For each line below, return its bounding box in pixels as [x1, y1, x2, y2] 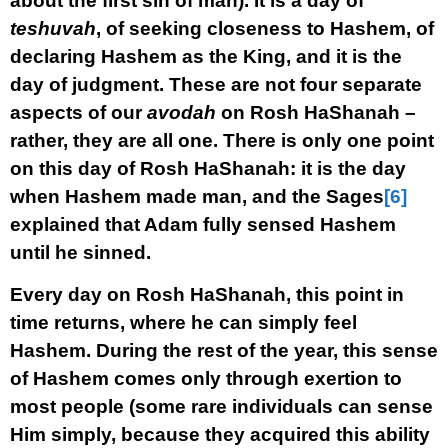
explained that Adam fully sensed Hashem [10, 214, 396, 235]
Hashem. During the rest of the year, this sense [10, 340, 438, 361]
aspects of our [10, 102, 147, 123]
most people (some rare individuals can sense [10, 396, 433, 417]
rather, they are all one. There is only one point [10, 130, 434, 151]
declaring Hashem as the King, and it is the [10, 46, 402, 67]
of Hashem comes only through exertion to [10, 368, 402, 389]
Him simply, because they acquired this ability [10, 424, 430, 445]
